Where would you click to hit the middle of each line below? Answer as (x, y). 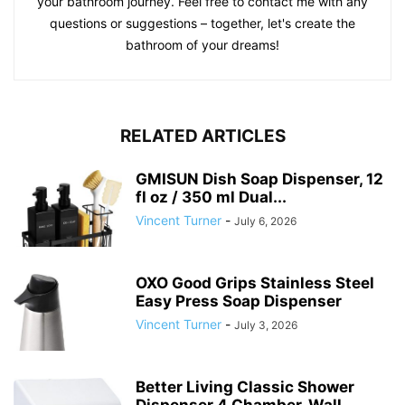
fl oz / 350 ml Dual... (211, 198)
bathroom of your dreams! (202, 45)
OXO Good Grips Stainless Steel (255, 283)
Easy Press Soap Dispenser (239, 301)
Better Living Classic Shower (245, 387)
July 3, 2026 (266, 325)
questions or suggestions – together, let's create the (202, 24)
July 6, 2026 (265, 221)
